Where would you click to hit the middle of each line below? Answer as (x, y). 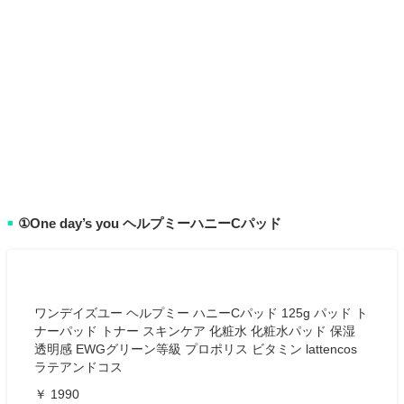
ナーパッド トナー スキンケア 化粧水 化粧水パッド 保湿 (195, 331)
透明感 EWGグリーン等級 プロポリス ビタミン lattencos (196, 349)
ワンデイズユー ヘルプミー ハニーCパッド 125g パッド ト (201, 313)
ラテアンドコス (78, 367)
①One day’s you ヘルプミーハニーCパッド (150, 224)
